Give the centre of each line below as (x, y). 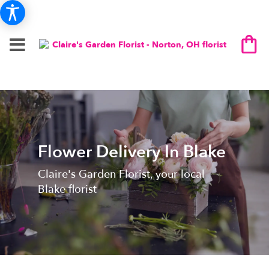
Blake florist (67, 189)
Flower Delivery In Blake (131, 152)
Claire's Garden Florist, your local (121, 174)
